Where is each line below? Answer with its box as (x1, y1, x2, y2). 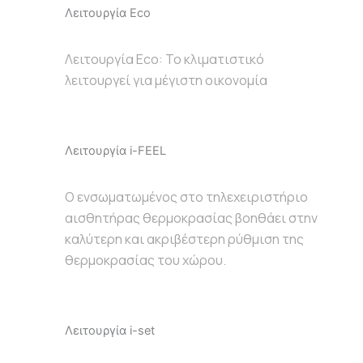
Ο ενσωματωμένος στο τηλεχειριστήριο (65, 187, 308, 206)
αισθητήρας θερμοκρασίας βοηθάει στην (65, 208, 318, 227)
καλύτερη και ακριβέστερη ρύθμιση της (65, 229, 304, 248)
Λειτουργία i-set (65, 322, 155, 338)
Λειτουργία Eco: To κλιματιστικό (65, 49, 264, 68)
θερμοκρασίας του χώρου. (65, 250, 226, 269)
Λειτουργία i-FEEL (65, 143, 166, 158)
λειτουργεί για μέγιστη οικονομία (65, 70, 267, 89)
